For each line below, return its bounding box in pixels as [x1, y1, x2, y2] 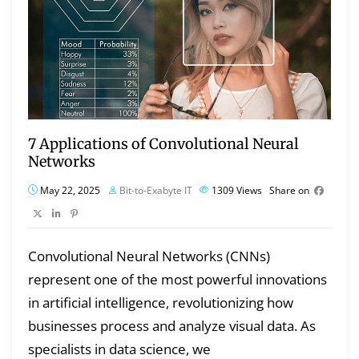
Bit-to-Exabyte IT [119, 183, 192, 197]
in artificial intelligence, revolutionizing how [28, 292, 293, 312]
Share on [269, 183, 309, 197]
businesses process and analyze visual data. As [28, 316, 316, 335]
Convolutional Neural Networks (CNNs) [28, 246, 270, 265]
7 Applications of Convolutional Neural [28, 134, 299, 153]
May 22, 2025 [38, 183, 100, 197]
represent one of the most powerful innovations [28, 269, 327, 288]
